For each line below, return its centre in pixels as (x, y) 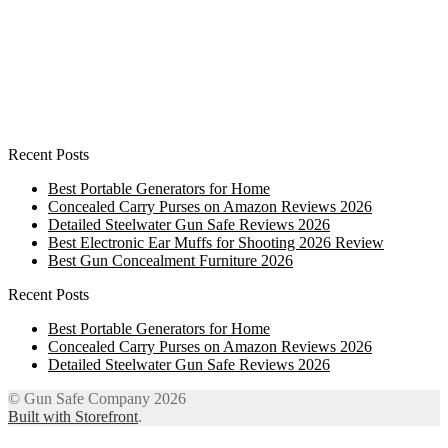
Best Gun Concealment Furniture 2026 (170, 260)
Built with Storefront (73, 416)
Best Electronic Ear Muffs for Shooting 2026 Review (216, 242)
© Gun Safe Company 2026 (97, 398)
